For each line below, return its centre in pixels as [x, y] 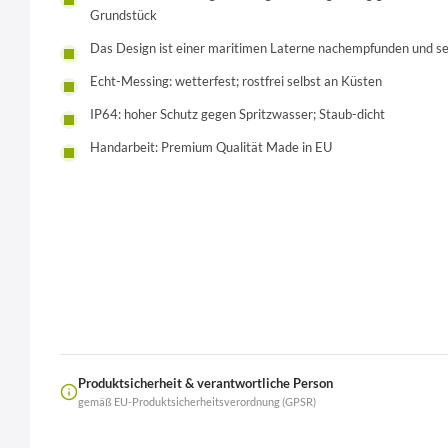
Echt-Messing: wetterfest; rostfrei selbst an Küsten [236, 80]
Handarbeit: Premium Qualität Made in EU [211, 146]
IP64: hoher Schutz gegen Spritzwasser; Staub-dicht [237, 113]
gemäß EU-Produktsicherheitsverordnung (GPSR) [197, 402]
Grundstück [123, 14]
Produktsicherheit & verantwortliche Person [205, 383]
